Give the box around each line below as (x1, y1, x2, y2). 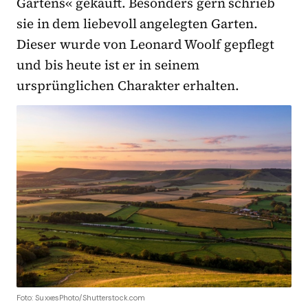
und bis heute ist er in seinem (16, 56, 199, 74)
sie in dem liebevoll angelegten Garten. (16, 14, 258, 33)
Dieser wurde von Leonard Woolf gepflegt (16, 35, 275, 54)
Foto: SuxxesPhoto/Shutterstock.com (16, 292, 146, 302)
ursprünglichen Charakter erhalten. (16, 76, 240, 95)
